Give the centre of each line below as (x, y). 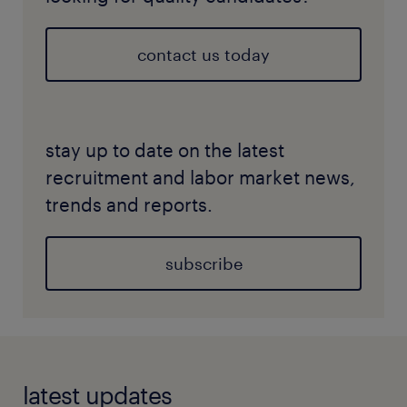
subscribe (203, 264)
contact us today (203, 55)
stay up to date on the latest (165, 150)
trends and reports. (129, 205)
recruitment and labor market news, (200, 178)
